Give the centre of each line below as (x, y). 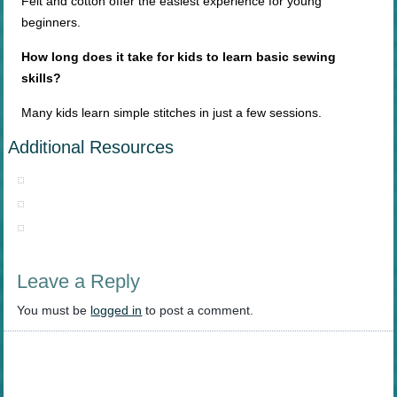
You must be (54, 311)
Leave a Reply (79, 282)
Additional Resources (91, 148)
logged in (117, 311)
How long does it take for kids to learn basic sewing (179, 57)
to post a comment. (198, 311)
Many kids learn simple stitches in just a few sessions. (172, 113)
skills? (42, 78)
